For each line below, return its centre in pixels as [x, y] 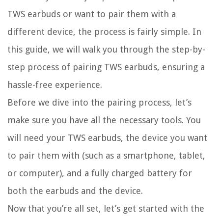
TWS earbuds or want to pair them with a [92, 14]
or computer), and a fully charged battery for [100, 173]
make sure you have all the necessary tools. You [104, 120]
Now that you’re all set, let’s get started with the [106, 209]
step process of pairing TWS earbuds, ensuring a [106, 67]
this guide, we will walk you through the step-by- [106, 50]
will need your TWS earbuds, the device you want [107, 138]
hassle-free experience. [55, 85]
